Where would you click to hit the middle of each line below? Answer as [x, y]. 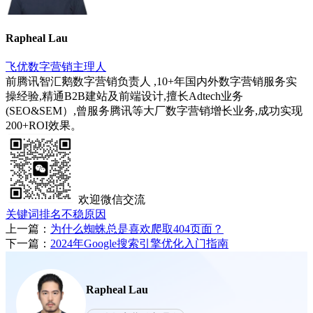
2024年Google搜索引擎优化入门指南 [139, 243]
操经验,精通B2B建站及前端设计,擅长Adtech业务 [124, 96]
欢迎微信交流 [112, 199]
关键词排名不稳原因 [56, 214]
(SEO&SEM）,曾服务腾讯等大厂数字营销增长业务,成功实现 [154, 110]
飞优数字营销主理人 [56, 66]
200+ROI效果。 [44, 125]
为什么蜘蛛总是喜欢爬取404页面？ [137, 228]
